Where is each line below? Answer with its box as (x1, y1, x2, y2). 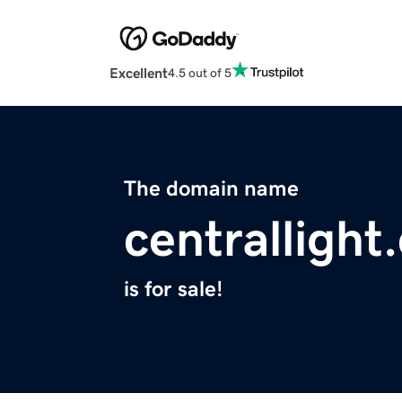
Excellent (109, 66, 168, 81)
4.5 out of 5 (168, 66, 232, 79)
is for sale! (124, 278, 223, 301)
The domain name (124, 178, 299, 200)
